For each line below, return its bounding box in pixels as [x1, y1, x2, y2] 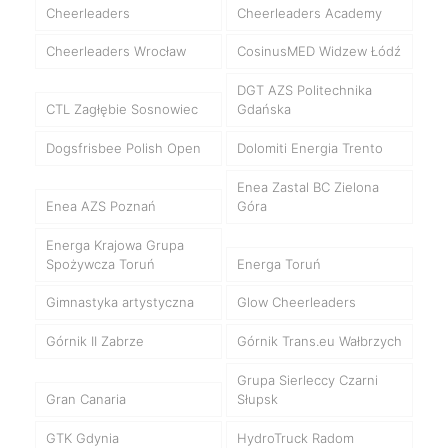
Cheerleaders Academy [236, 4, 382, 21]
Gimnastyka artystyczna [45, 294, 194, 311]
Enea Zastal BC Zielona [236, 178, 379, 195]
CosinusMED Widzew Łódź [236, 43, 401, 60]
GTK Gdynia [45, 429, 119, 446]
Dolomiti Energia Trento [236, 140, 383, 157]
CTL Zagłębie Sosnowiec [45, 101, 198, 118]
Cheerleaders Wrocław [45, 43, 186, 60]
